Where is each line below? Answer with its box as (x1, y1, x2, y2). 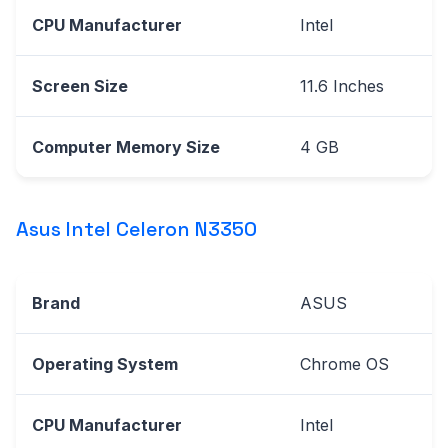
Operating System (32, 353, 178, 374)
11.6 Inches (300, 75, 384, 96)
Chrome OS (300, 353, 389, 374)
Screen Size (32, 75, 128, 96)
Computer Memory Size (32, 136, 220, 157)
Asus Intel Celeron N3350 (16, 215, 257, 242)
